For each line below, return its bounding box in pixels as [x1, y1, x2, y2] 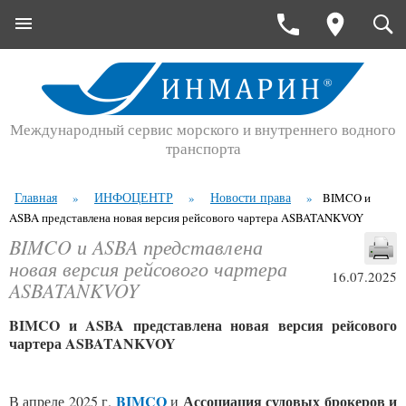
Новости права [210, 188, 291, 206]
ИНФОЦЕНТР [94, 188, 173, 206]
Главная [14, 188, 57, 206]
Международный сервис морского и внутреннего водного [10, 119, 396, 140]
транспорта [165, 138, 241, 159]
